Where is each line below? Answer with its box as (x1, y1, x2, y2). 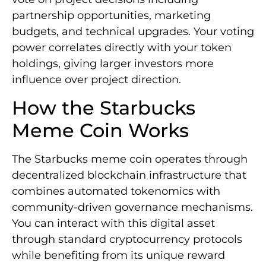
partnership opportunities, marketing (12, 9, 211, 23)
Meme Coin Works (12, 118, 189, 142)
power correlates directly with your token (12, 41, 232, 55)
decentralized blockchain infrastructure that (12, 168, 246, 182)
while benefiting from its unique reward (12, 248, 225, 262)
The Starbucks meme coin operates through (12, 152, 248, 166)
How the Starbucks (12, 96, 195, 119)
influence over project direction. (12, 73, 181, 87)
